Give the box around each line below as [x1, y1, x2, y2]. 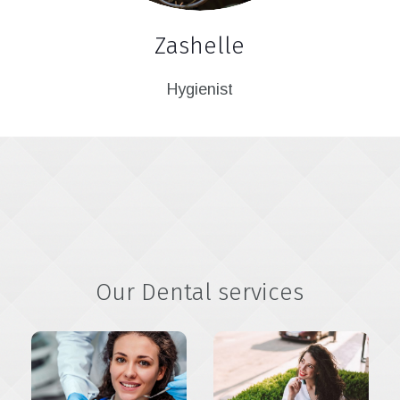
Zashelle [154, 32, 246, 61]
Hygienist [166, 80, 233, 99]
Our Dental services [96, 278, 304, 306]
